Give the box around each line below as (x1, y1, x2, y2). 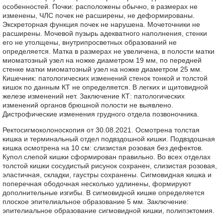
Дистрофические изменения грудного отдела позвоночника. (2, 110, 199, 118)
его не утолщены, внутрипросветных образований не (2, 38, 177, 46)
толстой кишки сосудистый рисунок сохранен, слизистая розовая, (2, 162, 217, 170)
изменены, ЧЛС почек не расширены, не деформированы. (2, 11, 195, 19)
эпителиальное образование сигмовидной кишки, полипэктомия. (2, 207, 215, 215)
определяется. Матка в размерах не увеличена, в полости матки (2, 47, 215, 55)
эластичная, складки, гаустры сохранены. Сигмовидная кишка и (2, 171, 212, 179)
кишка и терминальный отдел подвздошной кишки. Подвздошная (2, 135, 215, 143)
